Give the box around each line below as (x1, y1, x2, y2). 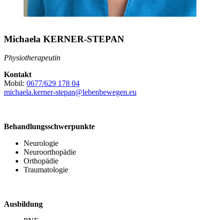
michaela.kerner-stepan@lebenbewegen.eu (4, 88, 137, 97)
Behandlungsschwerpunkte (4, 122, 95, 131)
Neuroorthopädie (24, 148, 76, 157)
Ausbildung (4, 200, 43, 209)
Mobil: (4, 79, 27, 88)
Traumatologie (24, 165, 68, 174)
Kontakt (4, 70, 31, 79)
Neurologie (24, 139, 58, 148)
